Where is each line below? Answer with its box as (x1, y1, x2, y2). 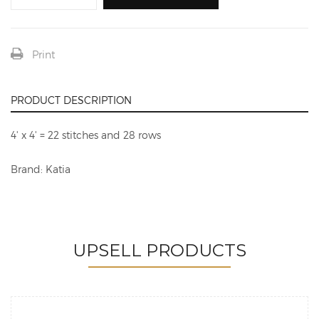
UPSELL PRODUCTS (73, 239, 246, 261)
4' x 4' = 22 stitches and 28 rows (11, 128, 161, 141)
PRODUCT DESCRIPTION (11, 93, 132, 106)
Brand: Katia (11, 162, 70, 175)
